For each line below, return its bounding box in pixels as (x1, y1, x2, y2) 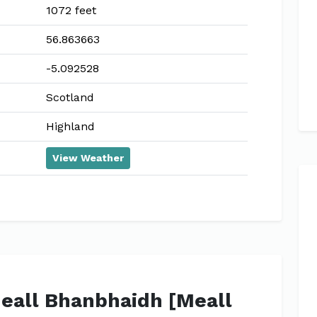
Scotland (46, 91, 94, 104)
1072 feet (46, 4, 96, 17)
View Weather (52, 152, 124, 163)
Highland (46, 120, 95, 133)
